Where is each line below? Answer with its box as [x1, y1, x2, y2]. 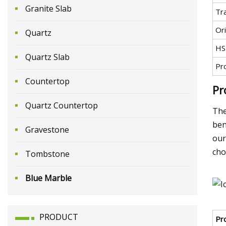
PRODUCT [39, 211, 78, 222]
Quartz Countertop [25, 99, 98, 111]
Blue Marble [25, 172, 72, 184]
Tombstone [25, 148, 70, 159]
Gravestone [25, 124, 69, 135]
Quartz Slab [25, 51, 70, 63]
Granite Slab [25, 3, 72, 14]
